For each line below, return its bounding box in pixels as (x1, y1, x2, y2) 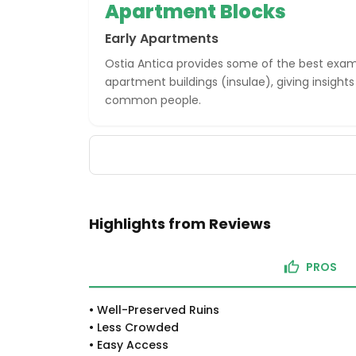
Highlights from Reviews (89, 214, 271, 234)
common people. (105, 92, 201, 108)
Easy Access (97, 337, 168, 353)
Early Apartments (105, 29, 219, 48)
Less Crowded (97, 319, 179, 335)
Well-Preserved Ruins (97, 302, 219, 318)
